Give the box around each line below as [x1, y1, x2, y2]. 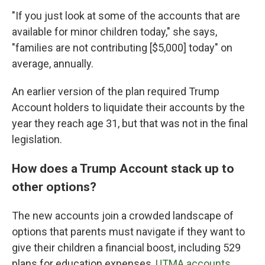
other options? [12, 179, 96, 194]
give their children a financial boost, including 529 [12, 241, 241, 254]
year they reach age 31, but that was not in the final [12, 117, 248, 130]
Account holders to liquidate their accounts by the [12, 101, 245, 114]
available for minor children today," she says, [12, 25, 217, 38]
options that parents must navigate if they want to [12, 225, 245, 238]
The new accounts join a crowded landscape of [12, 209, 234, 222]
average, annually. [12, 57, 93, 70]
